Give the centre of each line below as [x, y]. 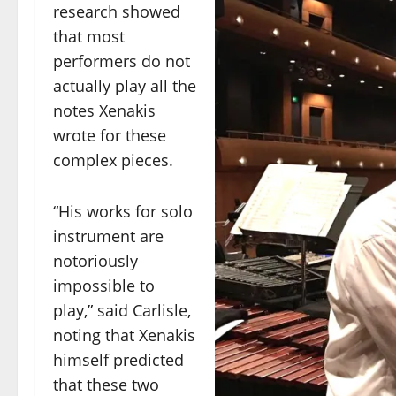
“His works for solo [123, 212]
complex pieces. [113, 160]
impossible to [104, 286]
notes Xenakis [104, 111]
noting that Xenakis [124, 335]
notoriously [95, 261]
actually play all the [125, 86]
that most [89, 37]
